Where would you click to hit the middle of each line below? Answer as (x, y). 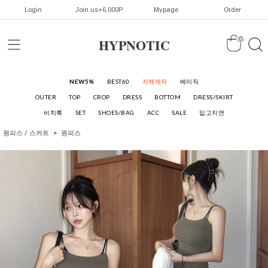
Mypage (166, 10)
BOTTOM (167, 97)
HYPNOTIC (134, 45)
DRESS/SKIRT (213, 97)
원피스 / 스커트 (26, 133)
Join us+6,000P (99, 10)
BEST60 (118, 81)
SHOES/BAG (116, 112)
